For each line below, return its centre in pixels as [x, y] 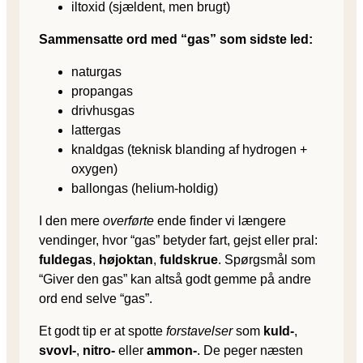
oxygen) [94, 169]
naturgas [96, 71]
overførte [128, 220]
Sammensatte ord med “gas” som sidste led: [176, 39]
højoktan [126, 259]
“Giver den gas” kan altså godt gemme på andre [175, 279]
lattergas [96, 130]
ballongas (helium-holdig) [145, 188]
